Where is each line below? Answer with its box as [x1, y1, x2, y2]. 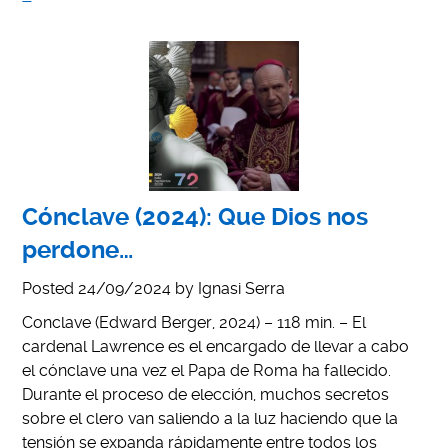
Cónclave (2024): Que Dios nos [22, 202, 369, 231]
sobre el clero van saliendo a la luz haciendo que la [22, 408, 399, 428]
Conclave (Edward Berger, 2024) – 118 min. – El [22, 312, 367, 332]
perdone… [22, 235, 134, 264]
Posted [22, 278, 79, 298]
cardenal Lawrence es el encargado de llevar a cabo [22, 336, 410, 356]
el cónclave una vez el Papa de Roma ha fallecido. [22, 360, 392, 380]
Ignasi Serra [198, 278, 286, 298]
